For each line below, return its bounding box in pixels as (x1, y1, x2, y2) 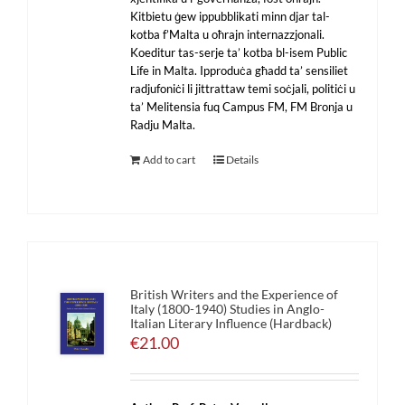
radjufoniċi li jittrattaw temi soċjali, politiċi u (130, 81, 356, 96)
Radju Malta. (130, 118, 196, 132)
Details (226, 153, 259, 166)
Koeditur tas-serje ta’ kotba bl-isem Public (130, 45, 348, 60)
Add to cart (143, 153, 196, 166)
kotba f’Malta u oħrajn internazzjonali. (130, 27, 325, 42)
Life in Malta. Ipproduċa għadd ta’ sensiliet (130, 63, 349, 78)
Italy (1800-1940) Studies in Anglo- (130, 301, 325, 316)
